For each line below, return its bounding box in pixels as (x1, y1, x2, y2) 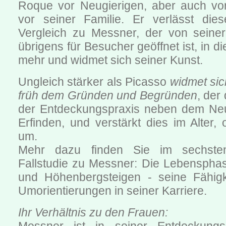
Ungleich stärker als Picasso (18, 75, 170, 89)
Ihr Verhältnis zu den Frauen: (18, 206, 168, 219)
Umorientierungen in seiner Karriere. (18, 184, 207, 198)
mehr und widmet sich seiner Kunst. (18, 53, 203, 67)
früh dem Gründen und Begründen (18, 89, 197, 102)
